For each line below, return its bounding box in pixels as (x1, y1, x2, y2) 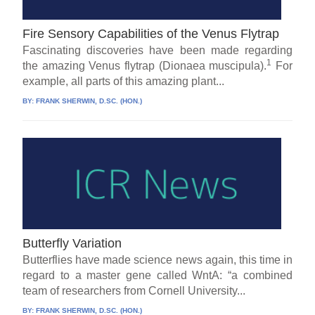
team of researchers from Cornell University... (22, 285, 246, 297)
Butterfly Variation (22, 236, 122, 251)
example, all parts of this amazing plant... (22, 75, 225, 88)
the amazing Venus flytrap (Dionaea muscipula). (22, 60, 267, 72)
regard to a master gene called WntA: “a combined (22, 269, 292, 282)
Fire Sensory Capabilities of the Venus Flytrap (22, 27, 280, 41)
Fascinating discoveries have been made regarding (22, 44, 292, 57)
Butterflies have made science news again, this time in (22, 254, 292, 266)
